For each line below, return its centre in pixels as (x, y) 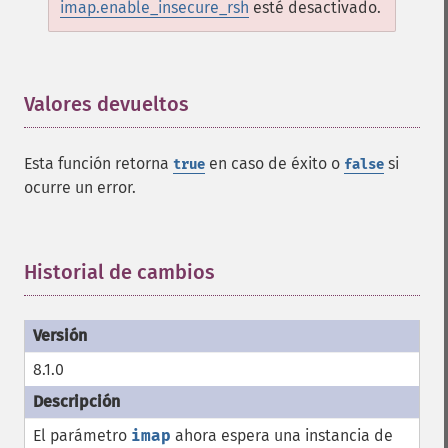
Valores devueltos (106, 104)
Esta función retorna (98, 163)
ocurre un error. (80, 187)
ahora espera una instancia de (282, 435)
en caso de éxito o (274, 163)
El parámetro (82, 435)
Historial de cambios (119, 272)
